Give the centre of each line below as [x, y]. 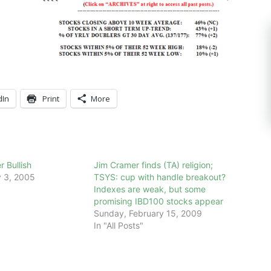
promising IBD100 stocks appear [159, 201]
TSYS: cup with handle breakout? [160, 177]
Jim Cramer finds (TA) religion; [154, 165]
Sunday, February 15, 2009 [148, 213]
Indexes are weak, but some [150, 189]
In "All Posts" [119, 225]
